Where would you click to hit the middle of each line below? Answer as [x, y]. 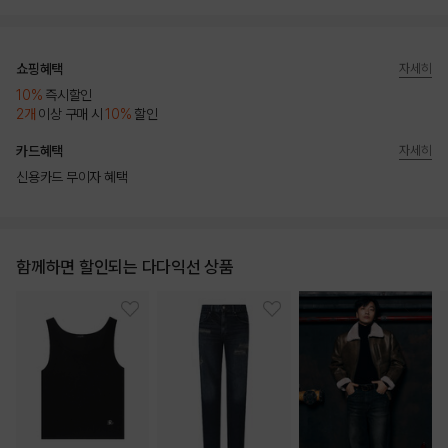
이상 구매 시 [70, 114]
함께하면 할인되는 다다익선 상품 [125, 267]
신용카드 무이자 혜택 [72, 177]
